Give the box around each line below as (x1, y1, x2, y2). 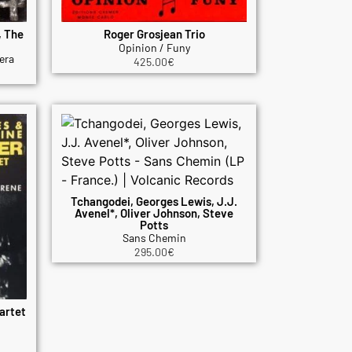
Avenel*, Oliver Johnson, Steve (75, 205, 233, 220)
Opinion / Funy (118, 41, 190, 55)
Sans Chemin (122, 230, 186, 244)
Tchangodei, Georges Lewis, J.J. (71, 193, 237, 208)
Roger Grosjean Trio (103, 27, 205, 42)
